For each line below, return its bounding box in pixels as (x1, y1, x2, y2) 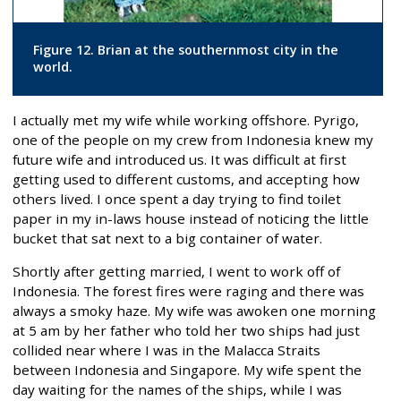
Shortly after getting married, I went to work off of (13, 261, 340, 280)
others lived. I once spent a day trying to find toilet (13, 189, 341, 208)
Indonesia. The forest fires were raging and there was (13, 281, 364, 300)
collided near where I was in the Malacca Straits (13, 340, 320, 359)
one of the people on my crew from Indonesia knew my (13, 130, 373, 149)
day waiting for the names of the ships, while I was (13, 380, 342, 398)
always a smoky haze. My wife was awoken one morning (13, 301, 376, 320)
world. (32, 58, 73, 76)
